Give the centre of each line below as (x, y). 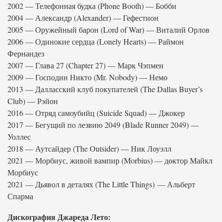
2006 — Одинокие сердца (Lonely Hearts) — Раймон (96, 41)
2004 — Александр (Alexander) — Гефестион (83, 18)
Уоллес (19, 137)
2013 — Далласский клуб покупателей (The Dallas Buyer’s (105, 89)
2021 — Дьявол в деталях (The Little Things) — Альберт (101, 184)
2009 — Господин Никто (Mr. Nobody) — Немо (87, 77)
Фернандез (26, 53)
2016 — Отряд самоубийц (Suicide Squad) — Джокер (96, 113)
